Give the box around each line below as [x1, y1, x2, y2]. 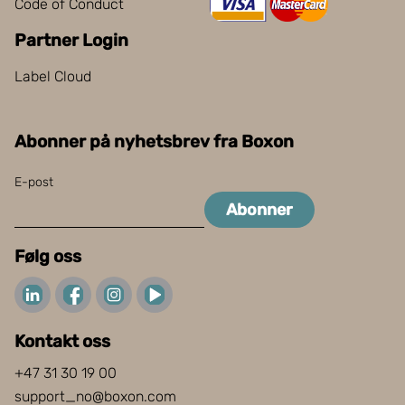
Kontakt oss [14, 330, 110, 352]
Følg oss [14, 245, 81, 267]
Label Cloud [14, 67, 91, 85]
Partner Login [14, 29, 128, 51]
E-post [14, 174, 53, 190]
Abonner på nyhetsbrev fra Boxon [14, 130, 294, 152]
